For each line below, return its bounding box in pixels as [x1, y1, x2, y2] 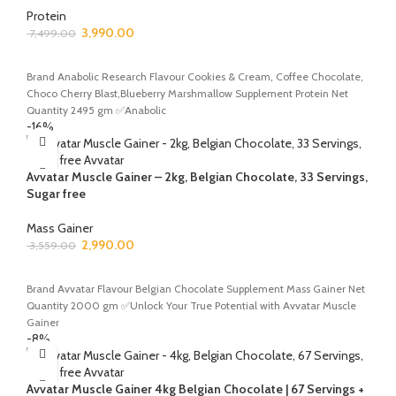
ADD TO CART [37, 264, 111, 279]
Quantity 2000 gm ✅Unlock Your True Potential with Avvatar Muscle [27, 298, 356, 312]
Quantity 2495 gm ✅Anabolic [27, 103, 166, 117]
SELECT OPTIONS [37, 52, 130, 67]
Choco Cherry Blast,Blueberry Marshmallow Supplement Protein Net [27, 86, 348, 100]
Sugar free [27, 185, 86, 202]
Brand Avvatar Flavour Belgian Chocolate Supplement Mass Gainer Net [27, 281, 365, 295]
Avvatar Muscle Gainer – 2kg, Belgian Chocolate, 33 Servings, [27, 168, 368, 185]
